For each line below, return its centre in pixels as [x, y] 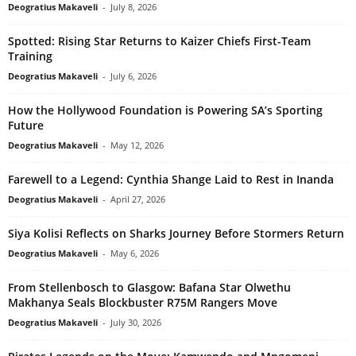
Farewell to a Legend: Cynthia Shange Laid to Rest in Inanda [171, 179]
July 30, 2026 [136, 322]
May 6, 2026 [135, 253]
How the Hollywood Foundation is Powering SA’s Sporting [165, 110]
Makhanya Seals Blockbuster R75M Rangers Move [143, 302]
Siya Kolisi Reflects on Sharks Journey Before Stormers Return [176, 233]
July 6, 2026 [133, 75]
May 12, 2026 [137, 145]
